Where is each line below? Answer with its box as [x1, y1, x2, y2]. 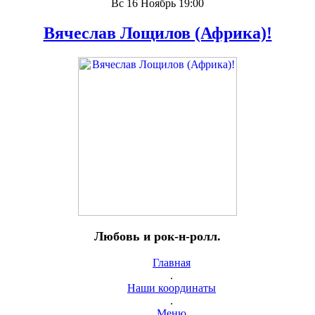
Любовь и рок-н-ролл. [94, 229, 221, 243]
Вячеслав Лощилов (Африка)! [43, 23, 272, 42]
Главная [153, 257, 191, 269]
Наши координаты [127, 282, 216, 295]
